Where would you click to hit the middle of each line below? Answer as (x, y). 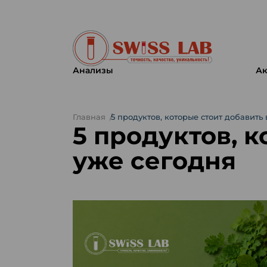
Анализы (93, 70)
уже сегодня (154, 161)
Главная (89, 117)
